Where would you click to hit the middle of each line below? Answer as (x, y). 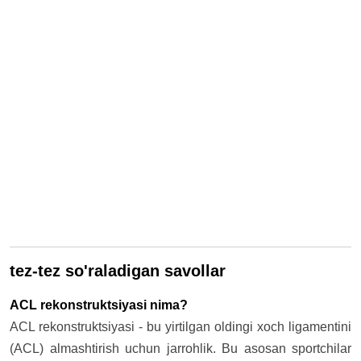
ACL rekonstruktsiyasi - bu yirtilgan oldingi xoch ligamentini (180, 326)
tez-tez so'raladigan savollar (118, 270)
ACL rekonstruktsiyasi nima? (99, 305)
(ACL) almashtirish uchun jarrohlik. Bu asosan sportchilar (180, 348)
